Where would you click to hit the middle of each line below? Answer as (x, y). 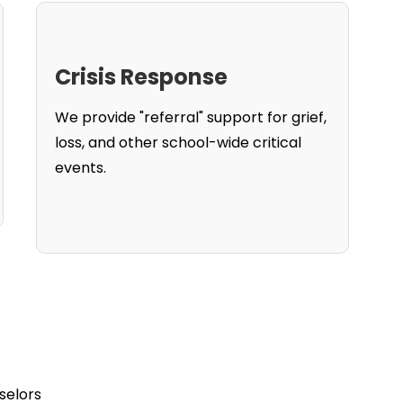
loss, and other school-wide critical (178, 143)
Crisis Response (141, 77)
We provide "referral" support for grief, (190, 117)
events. (80, 168)
